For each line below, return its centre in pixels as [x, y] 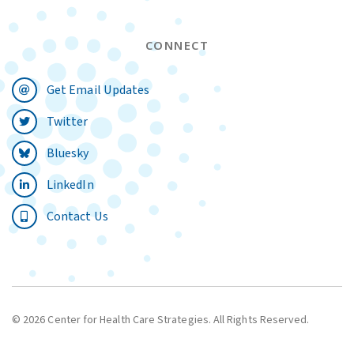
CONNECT [177, 46]
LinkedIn [70, 185]
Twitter [68, 121]
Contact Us [77, 216]
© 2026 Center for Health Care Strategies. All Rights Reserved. [161, 320]
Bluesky [68, 153]
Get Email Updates [98, 90]
